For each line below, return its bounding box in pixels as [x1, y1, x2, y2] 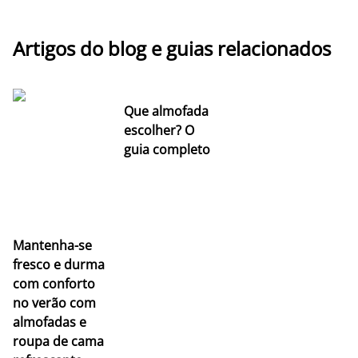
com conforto [13, 274, 95, 292]
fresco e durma [13, 255, 105, 273]
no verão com [13, 293, 96, 312]
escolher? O [123, 121, 194, 139]
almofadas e [13, 312, 86, 331]
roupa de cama [13, 332, 104, 350]
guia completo [123, 140, 210, 158]
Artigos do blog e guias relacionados [13, 34, 331, 62]
